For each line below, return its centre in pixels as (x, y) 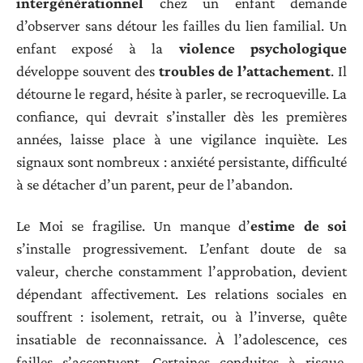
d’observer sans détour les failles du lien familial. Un (181, 26)
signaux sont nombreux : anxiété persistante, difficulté (181, 162)
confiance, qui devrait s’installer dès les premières (181, 117)
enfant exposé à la (98, 49)
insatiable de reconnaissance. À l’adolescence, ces (181, 339)
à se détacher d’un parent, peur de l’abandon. (154, 185)
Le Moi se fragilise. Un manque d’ (133, 225)
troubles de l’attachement (245, 71)
